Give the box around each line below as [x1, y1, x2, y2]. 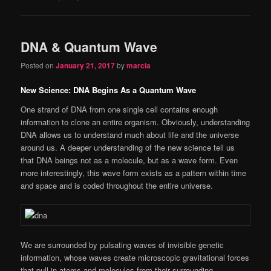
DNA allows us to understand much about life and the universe [21, 128, 240, 140]
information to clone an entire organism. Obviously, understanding [21, 116, 250, 128]
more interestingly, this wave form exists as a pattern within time [21, 166, 247, 178]
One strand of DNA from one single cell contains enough [21, 103, 218, 115]
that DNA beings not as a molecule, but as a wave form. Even [21, 154, 238, 166]
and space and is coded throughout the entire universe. [21, 179, 214, 191]
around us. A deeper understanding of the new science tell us [21, 141, 235, 153]
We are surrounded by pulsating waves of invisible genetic [21, 239, 224, 251]
